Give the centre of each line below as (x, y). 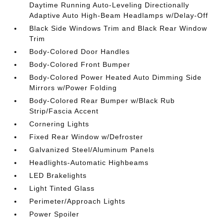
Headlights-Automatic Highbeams (89, 163)
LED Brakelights (58, 176)
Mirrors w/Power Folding (73, 88)
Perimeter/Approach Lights (78, 201)
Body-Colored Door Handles (80, 52)
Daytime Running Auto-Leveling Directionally (110, 5)
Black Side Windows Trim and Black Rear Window (118, 28)
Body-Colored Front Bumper (80, 65)
